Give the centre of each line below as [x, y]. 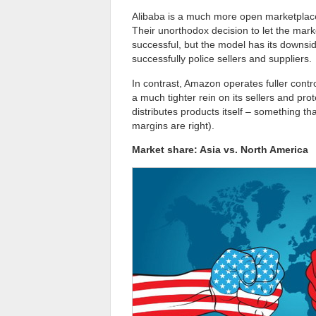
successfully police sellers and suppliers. [222, 59]
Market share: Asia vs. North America [220, 150]
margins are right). [173, 125]
